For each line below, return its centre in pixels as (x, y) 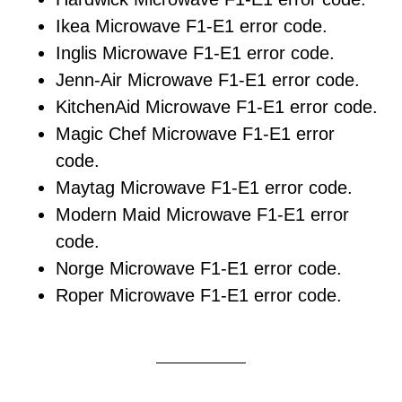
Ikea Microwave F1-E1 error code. (192, 26)
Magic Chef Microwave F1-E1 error (196, 134)
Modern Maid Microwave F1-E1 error (203, 214)
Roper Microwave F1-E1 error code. (199, 295)
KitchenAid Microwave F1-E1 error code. (217, 107)
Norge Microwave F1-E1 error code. (199, 268)
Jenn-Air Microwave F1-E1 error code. (208, 80)
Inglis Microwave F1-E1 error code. (196, 53)
